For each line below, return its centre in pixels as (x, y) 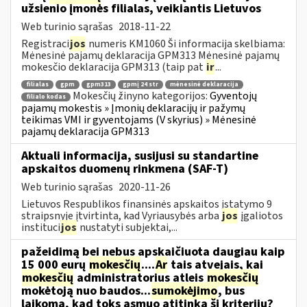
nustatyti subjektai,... (127, 227)
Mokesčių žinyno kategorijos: (141, 96)
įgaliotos (261, 216)
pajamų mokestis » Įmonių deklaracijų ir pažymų (133, 108)
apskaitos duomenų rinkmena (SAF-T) (125, 169)
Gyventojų (233, 96)
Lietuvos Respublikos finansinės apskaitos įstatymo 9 (147, 204)
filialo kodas (46, 97)
